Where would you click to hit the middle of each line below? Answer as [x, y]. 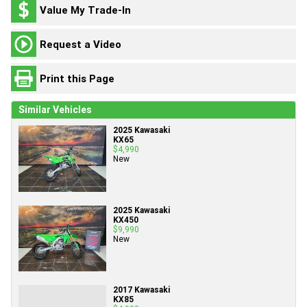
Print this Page [77, 78]
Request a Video [81, 44]
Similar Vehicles [55, 110]
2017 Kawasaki [142, 289]
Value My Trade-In [85, 10]
